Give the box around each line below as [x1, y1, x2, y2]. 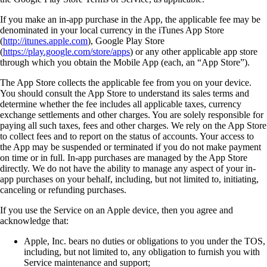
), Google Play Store [88, 35, 164, 46]
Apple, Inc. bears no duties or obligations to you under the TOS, [24, 235, 265, 246]
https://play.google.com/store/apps [3, 46, 130, 57]
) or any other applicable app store [130, 46, 257, 57]
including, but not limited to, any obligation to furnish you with [24, 246, 260, 257]
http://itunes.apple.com [3, 35, 88, 46]
